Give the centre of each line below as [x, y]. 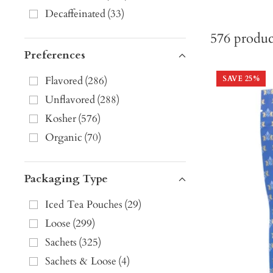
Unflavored [70, 100]
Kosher [61, 119]
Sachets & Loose [81, 261]
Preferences [55, 55]
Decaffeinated [75, 14]
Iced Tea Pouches [84, 205]
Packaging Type [66, 179]
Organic [64, 138]
